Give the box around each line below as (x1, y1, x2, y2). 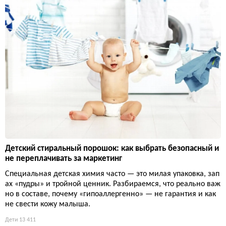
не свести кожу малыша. (5, 200, 90, 208)
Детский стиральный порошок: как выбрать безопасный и (5, 144, 219, 153)
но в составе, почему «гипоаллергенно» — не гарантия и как (5, 190, 216, 198)
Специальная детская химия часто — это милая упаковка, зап (5, 169, 219, 178)
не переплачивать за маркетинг (5, 154, 122, 163)
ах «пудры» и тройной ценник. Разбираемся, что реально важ (5, 180, 220, 188)
